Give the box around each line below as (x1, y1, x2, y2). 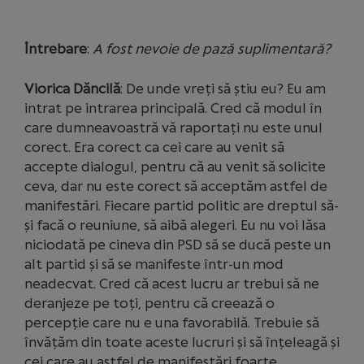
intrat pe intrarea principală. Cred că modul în (24, 100, 322, 116)
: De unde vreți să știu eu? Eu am (120, 80, 326, 97)
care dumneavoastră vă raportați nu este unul (24, 119, 323, 136)
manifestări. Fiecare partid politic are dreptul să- (24, 197, 339, 214)
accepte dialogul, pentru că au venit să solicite (24, 158, 326, 175)
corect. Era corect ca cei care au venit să (24, 139, 284, 155)
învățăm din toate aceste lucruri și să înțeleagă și (24, 334, 340, 350)
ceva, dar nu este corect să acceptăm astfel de (24, 178, 327, 194)
